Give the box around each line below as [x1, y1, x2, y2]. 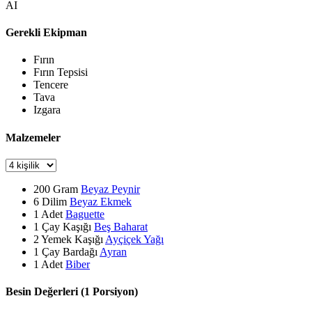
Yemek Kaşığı [39, 233, 103, 245]
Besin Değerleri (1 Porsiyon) [6, 286, 138, 298]
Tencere [33, 79, 68, 91]
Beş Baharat [94, 220, 148, 233]
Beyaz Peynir [81, 182, 140, 195]
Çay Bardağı [39, 245, 97, 258]
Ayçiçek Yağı [105, 233, 164, 245]
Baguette [65, 208, 104, 220]
